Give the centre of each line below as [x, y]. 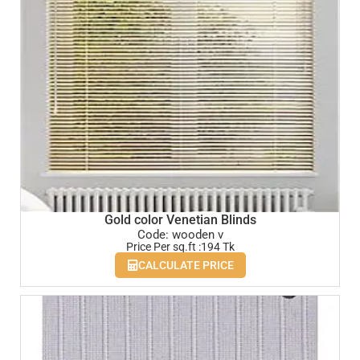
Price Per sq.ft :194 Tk [180, 246]
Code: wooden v [180, 234]
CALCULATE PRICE [186, 265]
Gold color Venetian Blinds [180, 220]
